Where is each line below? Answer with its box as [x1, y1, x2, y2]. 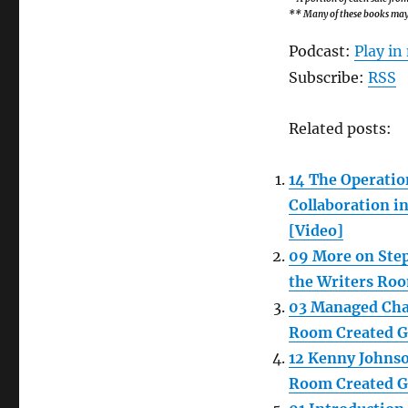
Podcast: [288, 41, 354, 60]
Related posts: [288, 118, 392, 138]
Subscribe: [288, 67, 368, 87]
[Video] [288, 220, 343, 240]
